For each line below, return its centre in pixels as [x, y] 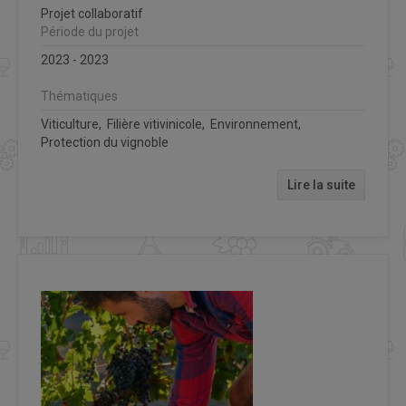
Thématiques [79, 96]
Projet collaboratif [92, 13]
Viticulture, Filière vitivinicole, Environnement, [172, 124]
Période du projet [90, 31]
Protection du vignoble [105, 142]
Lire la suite [321, 184]
